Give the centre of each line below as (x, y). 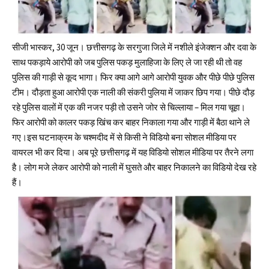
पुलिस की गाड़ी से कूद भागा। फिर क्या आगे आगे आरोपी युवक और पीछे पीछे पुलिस (133, 77)
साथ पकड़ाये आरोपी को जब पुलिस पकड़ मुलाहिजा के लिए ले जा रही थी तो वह (127, 62)
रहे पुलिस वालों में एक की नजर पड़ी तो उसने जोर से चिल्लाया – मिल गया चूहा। (129, 107)
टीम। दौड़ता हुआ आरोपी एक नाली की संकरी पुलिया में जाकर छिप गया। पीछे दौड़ (133, 92)
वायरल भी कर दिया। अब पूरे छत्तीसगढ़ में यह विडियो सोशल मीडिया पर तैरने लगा (133, 153)
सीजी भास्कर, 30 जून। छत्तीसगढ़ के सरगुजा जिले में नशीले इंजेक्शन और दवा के (134, 47)
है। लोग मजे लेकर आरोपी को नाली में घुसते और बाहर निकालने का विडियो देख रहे (134, 168)
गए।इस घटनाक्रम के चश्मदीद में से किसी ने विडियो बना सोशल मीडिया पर (124, 138)
